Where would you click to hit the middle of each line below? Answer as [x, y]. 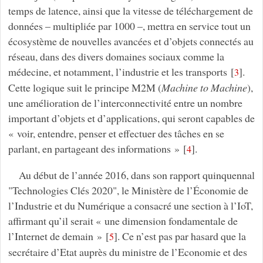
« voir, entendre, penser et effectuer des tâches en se [116, 134]
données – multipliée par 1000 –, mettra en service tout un [129, 26]
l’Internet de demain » [55, 236]
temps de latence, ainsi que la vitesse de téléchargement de [130, 11]
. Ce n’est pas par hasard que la [181, 236]
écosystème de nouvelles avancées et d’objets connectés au [131, 41]
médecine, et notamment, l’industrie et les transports [117, 72]
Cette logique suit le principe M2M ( [85, 88]
